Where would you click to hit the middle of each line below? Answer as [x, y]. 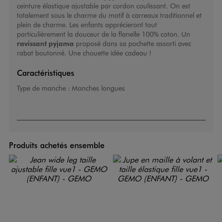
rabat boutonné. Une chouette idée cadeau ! [84, 53]
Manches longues [98, 88]
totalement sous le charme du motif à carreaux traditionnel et [109, 15]
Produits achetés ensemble [56, 145]
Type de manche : [44, 88]
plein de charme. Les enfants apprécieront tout [87, 25]
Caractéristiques [45, 73]
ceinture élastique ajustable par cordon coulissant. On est [103, 6]
